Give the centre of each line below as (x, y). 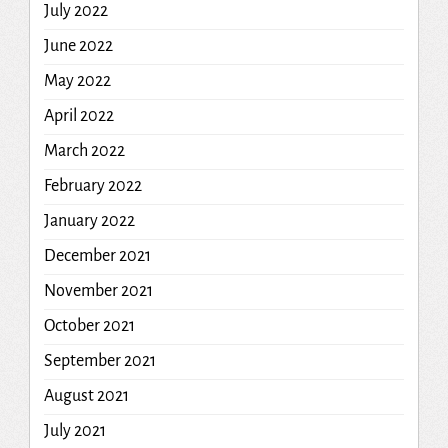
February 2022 (92, 185)
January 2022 (89, 220)
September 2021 (99, 360)
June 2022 (78, 45)
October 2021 (89, 325)
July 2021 (74, 430)
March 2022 (84, 150)
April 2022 (78, 115)
